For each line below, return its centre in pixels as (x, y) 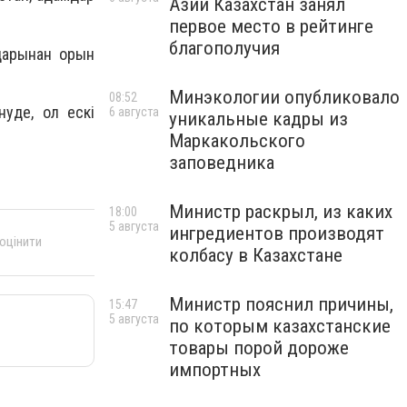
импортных (215, 370)
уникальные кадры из (258, 119)
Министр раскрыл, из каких (281, 212)
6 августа (134, 112)
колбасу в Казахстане (256, 255)
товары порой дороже (259, 348)
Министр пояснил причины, (281, 304)
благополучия (224, 48)
